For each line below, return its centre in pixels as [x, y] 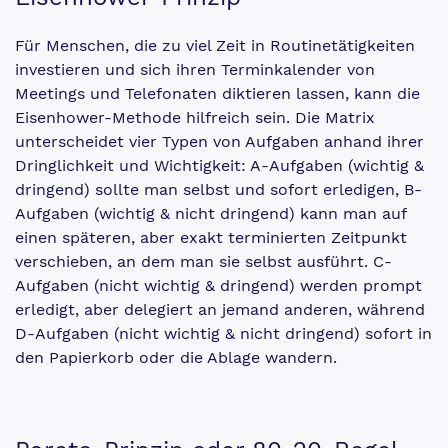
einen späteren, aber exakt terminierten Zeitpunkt [211, 237]
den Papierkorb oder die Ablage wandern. [176, 357]
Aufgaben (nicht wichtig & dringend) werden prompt [218, 285]
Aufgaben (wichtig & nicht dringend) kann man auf [210, 213]
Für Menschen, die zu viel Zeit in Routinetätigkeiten [215, 45]
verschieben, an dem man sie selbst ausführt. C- [203, 261]
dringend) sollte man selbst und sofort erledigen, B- [218, 189]
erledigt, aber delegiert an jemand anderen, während [220, 309]
